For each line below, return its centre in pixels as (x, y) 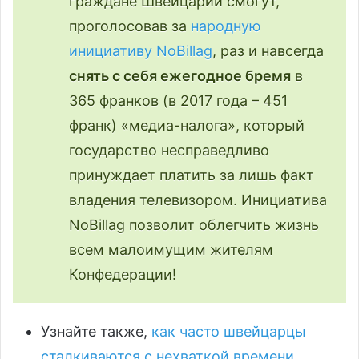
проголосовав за (130, 26)
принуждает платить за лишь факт (192, 175)
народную (226, 26)
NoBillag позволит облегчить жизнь (194, 224)
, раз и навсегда (268, 50)
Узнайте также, (96, 331)
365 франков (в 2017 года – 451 (178, 100)
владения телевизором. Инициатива (198, 200)
